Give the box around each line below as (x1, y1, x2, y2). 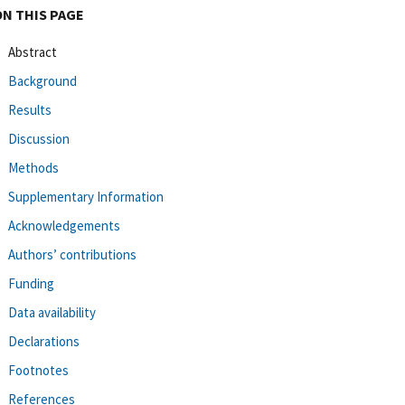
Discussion (8, 129, 70, 147)
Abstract (8, 42, 57, 61)
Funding (8, 274, 54, 292)
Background (8, 71, 77, 89)
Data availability (8, 303, 96, 321)
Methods (8, 158, 59, 176)
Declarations (8, 332, 80, 350)
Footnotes (8, 361, 69, 379)
